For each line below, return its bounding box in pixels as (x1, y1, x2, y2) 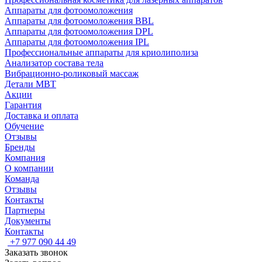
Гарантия (5, 100, 42, 110)
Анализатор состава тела (5, 58, 104, 68)
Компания (5, 153, 45, 163)
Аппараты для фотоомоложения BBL (5, 16, 154, 26)
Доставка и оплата (5, 111, 78, 120)
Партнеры (5, 205, 45, 215)
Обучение (5, 121, 44, 131)
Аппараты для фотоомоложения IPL (5, 37, 149, 47)
